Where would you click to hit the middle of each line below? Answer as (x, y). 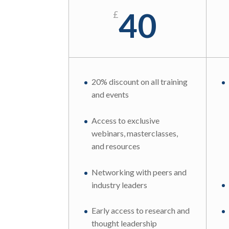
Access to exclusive (126, 120)
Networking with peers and (139, 172)
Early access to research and (141, 211)
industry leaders (120, 185)
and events (110, 95)
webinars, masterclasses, (135, 133)
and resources (116, 146)
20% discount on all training (140, 82)
